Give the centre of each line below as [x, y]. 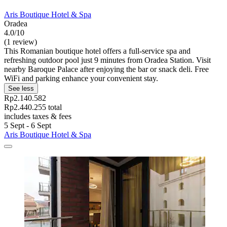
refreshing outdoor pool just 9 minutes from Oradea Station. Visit [107, 60]
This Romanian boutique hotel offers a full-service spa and [97, 51]
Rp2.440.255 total [33, 107]
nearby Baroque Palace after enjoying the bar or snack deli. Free [106, 69]
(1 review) [21, 42]
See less [21, 89]
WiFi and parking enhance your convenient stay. [81, 79]
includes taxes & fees [38, 117]
